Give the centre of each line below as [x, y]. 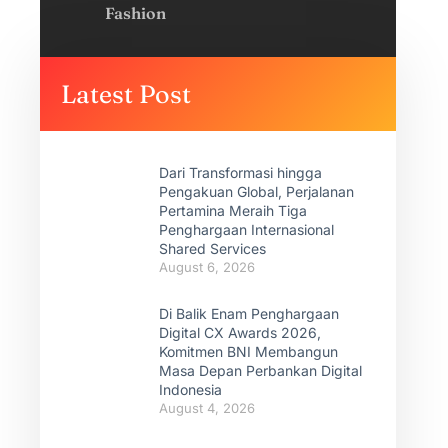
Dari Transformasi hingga [240, 172]
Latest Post [126, 94]
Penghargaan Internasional [246, 229]
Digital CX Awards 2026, [240, 332]
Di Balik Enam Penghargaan [249, 313]
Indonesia [190, 389]
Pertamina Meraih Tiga [233, 210]
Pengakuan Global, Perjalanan [256, 191]
